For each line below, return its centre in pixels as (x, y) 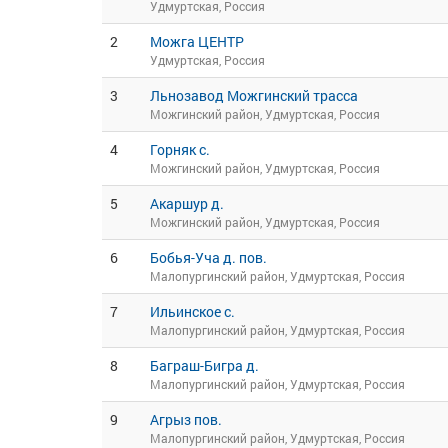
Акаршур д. (187, 203)
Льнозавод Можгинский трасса (254, 95)
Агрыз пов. (186, 419)
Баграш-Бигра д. (204, 365)
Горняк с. (180, 149)
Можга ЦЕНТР (197, 41)
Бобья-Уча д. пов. (208, 257)
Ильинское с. (192, 311)
